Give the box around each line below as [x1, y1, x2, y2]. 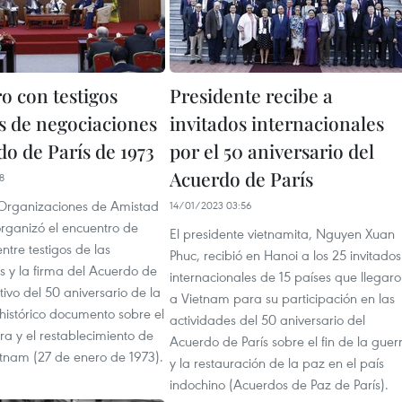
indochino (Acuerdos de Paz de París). [170, 375, 389, 393]
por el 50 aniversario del [170, 138, 374, 163]
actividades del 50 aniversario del [170, 310, 365, 328]
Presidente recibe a [170, 83, 333, 108]
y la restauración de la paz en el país [170, 354, 384, 371]
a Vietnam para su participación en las [170, 289, 395, 307]
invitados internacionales [170, 110, 384, 135]
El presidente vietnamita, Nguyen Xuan [170, 224, 395, 242]
